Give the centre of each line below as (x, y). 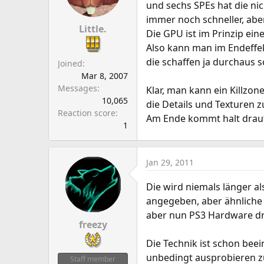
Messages (77, 88)
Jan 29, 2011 (170, 162)
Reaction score (87, 113)
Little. (93, 29)
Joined (70, 63)
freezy (93, 225)
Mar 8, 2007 (105, 76)
